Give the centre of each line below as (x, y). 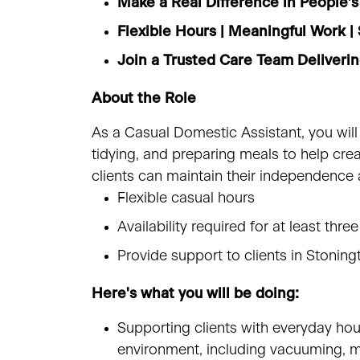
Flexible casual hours (188, 198)
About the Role (144, 99)
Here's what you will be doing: (195, 294)
